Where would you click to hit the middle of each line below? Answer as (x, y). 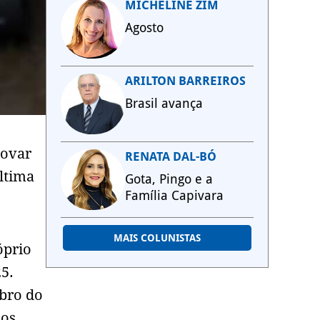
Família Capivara (174, 195)
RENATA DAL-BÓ (171, 156)
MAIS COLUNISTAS (157, 238)
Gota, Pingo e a (169, 179)
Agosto (144, 27)
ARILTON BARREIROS (185, 81)
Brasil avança (164, 103)
